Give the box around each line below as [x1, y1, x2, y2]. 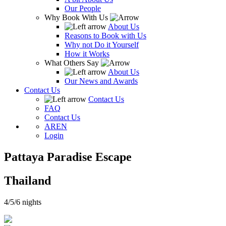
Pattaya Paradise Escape [4, 150, 132, 164]
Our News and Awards [65, 77, 138, 86]
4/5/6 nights [4, 198, 41, 207]
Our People [65, 4, 101, 13]
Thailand [4, 174, 51, 188]
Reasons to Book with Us [65, 31, 146, 40]
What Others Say [44, 59, 101, 68]
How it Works [65, 49, 109, 59]
